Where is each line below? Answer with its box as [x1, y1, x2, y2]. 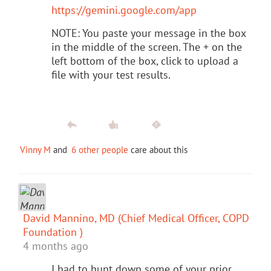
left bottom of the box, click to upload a [51, 53, 238, 68]
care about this [128, 143, 188, 155]
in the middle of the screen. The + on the [51, 39, 242, 54]
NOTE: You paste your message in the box [51, 25, 246, 40]
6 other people [71, 143, 128, 155]
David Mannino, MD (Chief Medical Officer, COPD [23, 211, 249, 225]
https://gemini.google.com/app [51, 2, 197, 17]
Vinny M [20, 143, 51, 155]
